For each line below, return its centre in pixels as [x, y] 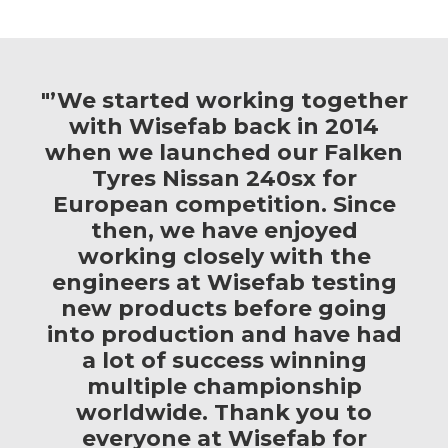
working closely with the [224, 257]
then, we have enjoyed [224, 231]
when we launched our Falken [224, 153]
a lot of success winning [224, 361]
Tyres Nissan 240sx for [224, 179]
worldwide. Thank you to [224, 413]
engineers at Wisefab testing [224, 283]
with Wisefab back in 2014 [224, 127]
